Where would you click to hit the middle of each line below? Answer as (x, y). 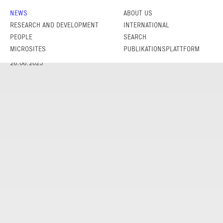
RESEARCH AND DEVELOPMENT (54, 25)
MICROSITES (28, 49)
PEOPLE (21, 37)
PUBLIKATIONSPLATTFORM (161, 49)
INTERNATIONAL (146, 25)
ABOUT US (138, 13)
